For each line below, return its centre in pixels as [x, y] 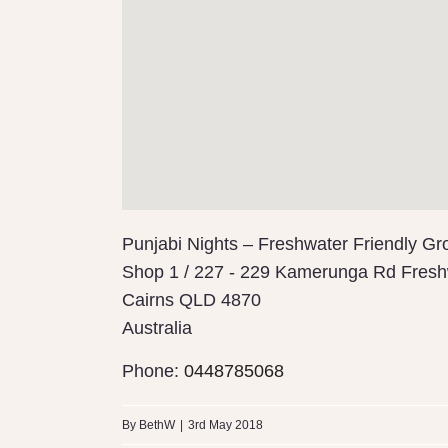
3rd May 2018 [225, 425]
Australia [157, 328]
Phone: [153, 371]
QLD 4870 [220, 300]
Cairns [150, 300]
